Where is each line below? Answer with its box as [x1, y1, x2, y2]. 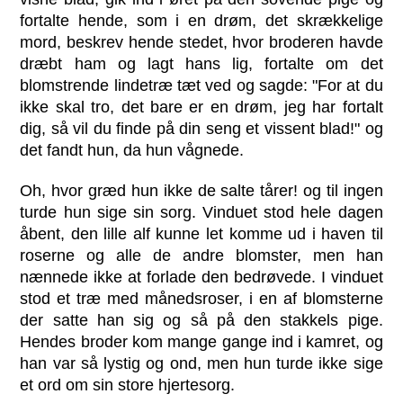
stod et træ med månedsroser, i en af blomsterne [20, 290, 383, 308]
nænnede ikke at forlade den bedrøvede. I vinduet [20, 268, 383, 286]
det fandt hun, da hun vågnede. [20, 140, 245, 159]
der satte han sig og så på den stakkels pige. [20, 311, 383, 329]
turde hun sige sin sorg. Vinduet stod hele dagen [20, 203, 383, 221]
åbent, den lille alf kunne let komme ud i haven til [20, 225, 383, 243]
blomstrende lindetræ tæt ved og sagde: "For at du [20, 76, 383, 94]
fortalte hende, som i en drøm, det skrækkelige [20, 11, 383, 30]
